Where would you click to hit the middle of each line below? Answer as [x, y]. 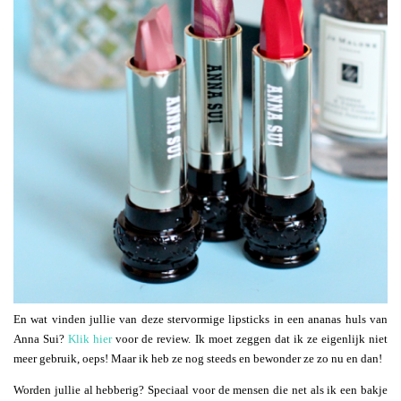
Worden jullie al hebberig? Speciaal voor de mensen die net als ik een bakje [200, 389]
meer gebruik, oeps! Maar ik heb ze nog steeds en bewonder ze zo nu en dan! [198, 358]
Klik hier [90, 338]
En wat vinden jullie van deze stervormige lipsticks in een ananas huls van [200, 319]
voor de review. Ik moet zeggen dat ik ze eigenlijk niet [250, 338]
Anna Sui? [41, 338]
